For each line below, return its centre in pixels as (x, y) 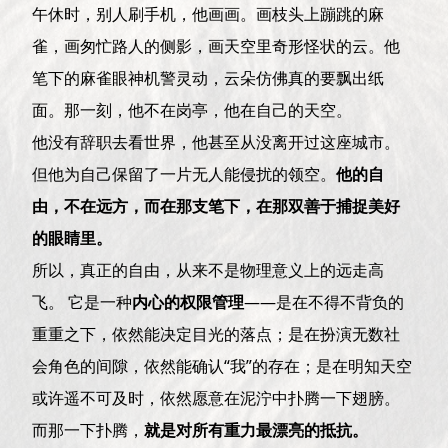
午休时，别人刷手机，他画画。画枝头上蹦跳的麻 (208, 13)
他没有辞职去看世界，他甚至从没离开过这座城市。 (216, 141)
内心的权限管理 (188, 301)
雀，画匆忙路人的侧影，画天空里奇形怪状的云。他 (216, 45)
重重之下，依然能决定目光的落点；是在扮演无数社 (216, 333)
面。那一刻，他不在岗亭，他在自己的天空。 (192, 109)
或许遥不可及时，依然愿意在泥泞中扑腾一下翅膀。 (216, 397)
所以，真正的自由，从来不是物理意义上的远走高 (208, 269)
